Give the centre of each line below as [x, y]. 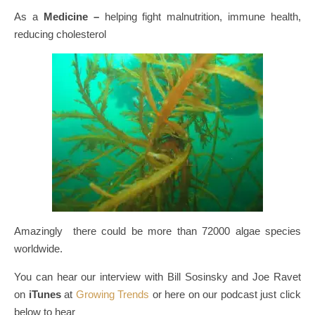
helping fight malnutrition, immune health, [200, 17]
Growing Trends [112, 295]
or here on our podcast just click [225, 295]
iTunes [45, 295]
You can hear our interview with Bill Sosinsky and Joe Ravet [157, 277]
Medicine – [71, 17]
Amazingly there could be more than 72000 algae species [157, 231]
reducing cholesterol [60, 34]
